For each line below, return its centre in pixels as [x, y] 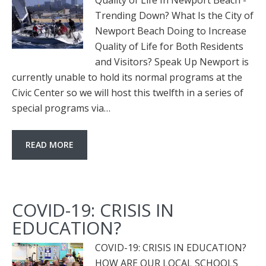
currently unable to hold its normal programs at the [127, 77]
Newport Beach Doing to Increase [171, 31]
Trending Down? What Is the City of [174, 15]
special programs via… [61, 108]
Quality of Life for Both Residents [169, 46]
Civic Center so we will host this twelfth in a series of [128, 93]
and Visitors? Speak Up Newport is [172, 62]
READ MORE [50, 145]
